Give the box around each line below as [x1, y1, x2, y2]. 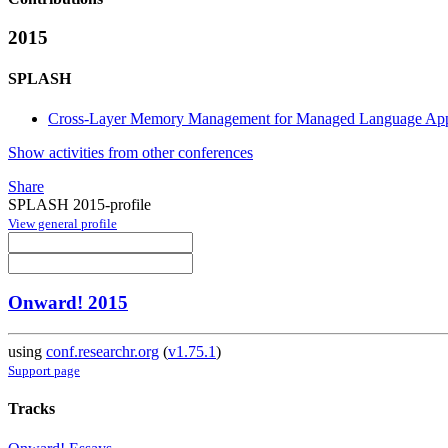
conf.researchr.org [46, 343, 159, 361]
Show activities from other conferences [8, 143, 253, 161]
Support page [8, 363, 80, 379]
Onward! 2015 [8, 292, 128, 314]
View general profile [8, 215, 117, 231]
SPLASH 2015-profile [8, 195, 151, 213]
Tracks [8, 400, 55, 418]
